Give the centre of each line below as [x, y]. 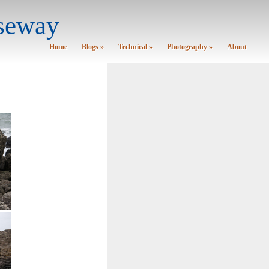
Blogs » [93, 47]
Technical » [135, 47]
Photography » [190, 47]
